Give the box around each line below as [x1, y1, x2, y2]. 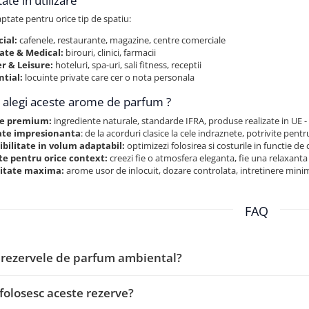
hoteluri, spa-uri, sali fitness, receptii [53, 59, 202, 72]
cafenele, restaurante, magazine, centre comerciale [17, 34, 226, 47]
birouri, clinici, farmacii [63, 46, 157, 59]
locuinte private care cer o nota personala [23, 71, 195, 84]
